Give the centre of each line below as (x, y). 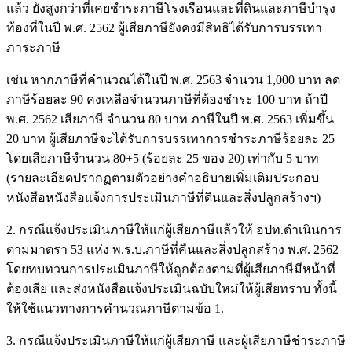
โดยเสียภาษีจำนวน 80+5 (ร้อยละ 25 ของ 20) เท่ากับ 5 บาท (163, 158)
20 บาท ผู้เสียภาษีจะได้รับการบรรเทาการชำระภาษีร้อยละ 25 (170, 138)
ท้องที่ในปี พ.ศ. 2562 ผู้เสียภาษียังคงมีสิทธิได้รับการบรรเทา (164, 27)
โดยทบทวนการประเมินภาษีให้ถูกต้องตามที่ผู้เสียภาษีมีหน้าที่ (171, 269)
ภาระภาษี (33, 47)
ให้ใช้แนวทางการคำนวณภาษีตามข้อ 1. (115, 308)
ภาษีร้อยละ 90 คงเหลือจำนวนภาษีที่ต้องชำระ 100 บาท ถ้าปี (167, 99)
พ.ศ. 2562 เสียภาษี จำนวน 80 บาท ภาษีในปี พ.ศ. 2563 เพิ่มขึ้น (170, 119)
